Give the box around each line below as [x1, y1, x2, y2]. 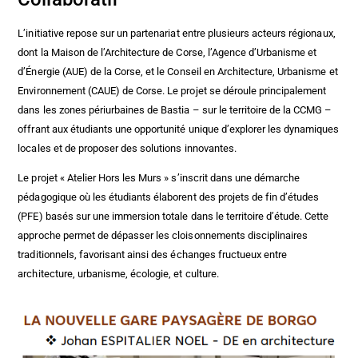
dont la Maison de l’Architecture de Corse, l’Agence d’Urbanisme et [18, 46, 317, 59]
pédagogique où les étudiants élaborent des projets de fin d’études [18, 191, 320, 204]
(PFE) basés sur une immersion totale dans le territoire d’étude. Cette [18, 210, 329, 223]
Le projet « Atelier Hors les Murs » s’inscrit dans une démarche [18, 172, 300, 185]
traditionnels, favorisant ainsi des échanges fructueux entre [18, 249, 288, 261]
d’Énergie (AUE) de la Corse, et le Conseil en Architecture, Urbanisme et [18, 66, 338, 78]
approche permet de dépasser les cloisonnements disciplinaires [18, 229, 308, 242]
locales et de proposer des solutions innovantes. [18, 142, 237, 155]
